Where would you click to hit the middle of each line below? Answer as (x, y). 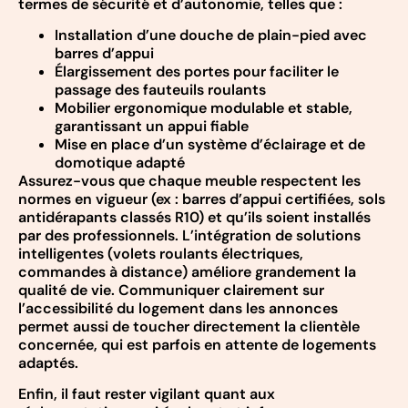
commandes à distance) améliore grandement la (187, 272)
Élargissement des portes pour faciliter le (197, 72)
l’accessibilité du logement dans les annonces (178, 309)
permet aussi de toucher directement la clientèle (189, 327)
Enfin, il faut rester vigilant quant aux (147, 394)
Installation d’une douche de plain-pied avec (211, 36)
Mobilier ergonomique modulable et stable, (204, 108)
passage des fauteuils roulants (160, 90)
